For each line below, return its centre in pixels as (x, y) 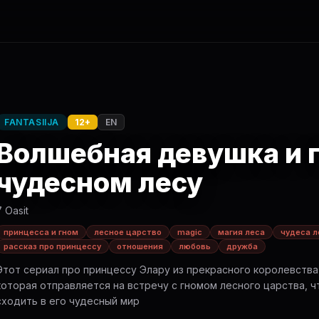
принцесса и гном (41, 232)
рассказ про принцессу (52, 246)
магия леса (241, 232)
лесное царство (128, 232)
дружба (242, 246)
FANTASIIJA (32, 122)
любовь (195, 246)
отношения (140, 246)
